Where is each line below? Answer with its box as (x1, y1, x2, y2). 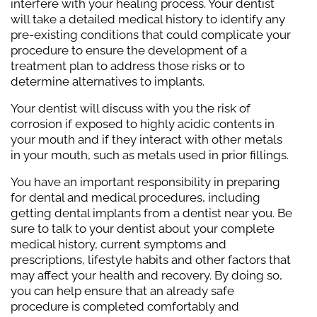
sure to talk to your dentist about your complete (11, 221, 275, 236)
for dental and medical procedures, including (11, 190, 260, 204)
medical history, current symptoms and (11, 237, 226, 251)
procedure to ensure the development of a (11, 43, 247, 57)
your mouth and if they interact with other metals (11, 132, 282, 146)
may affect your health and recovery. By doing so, (11, 268, 282, 282)
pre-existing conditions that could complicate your (11, 28, 291, 42)
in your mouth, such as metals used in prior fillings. (11, 148, 289, 162)
